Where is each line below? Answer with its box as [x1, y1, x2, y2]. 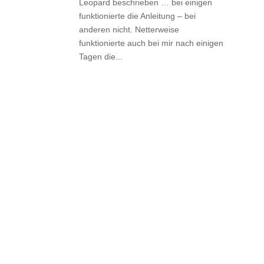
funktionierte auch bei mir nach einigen [79, 38, 224, 48]
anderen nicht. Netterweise [79, 25, 180, 34]
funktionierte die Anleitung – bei [79, 11, 196, 21]
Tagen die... [79, 52, 123, 61]
